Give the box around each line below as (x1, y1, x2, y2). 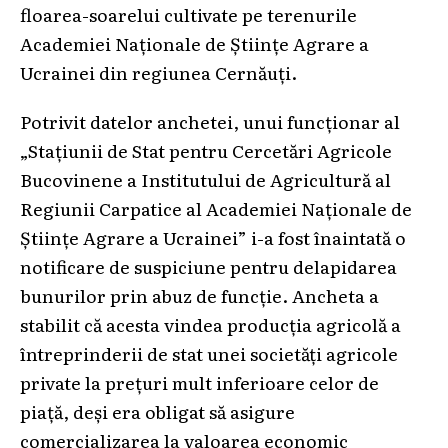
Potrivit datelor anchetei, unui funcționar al (20, 107, 400, 134)
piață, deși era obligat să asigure (20, 397, 295, 424)
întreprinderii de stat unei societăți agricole (20, 339, 398, 366)
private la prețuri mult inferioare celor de (20, 368, 379, 395)
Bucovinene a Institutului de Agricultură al (20, 165, 391, 192)
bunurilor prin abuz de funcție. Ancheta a (20, 281, 379, 308)
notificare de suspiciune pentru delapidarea (20, 252, 397, 279)
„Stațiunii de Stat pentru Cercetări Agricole (20, 136, 392, 163)
